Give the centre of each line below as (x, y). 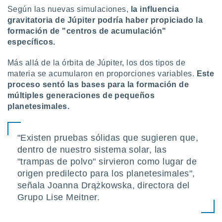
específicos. (31, 42)
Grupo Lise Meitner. (59, 197)
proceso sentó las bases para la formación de (98, 84)
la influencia (155, 9)
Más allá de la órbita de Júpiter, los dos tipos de (97, 63)
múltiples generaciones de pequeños (81, 95)
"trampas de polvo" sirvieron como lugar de (107, 162)
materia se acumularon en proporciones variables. (102, 74)
